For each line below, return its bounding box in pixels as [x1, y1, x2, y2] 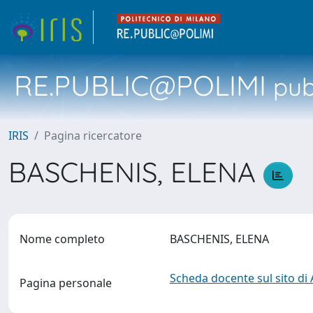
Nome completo [20, 231, 105, 247]
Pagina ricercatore [44, 128, 142, 143]
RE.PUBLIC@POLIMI [14, 68, 266, 103]
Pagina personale [20, 275, 112, 291]
